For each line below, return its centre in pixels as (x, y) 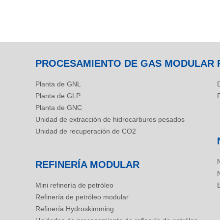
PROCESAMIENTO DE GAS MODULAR (125, 63)
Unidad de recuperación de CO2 (86, 131)
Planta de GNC (59, 108)
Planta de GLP (58, 96)
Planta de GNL (58, 84)
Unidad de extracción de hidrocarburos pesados (110, 119)
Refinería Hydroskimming (75, 209)
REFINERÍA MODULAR (87, 165)
